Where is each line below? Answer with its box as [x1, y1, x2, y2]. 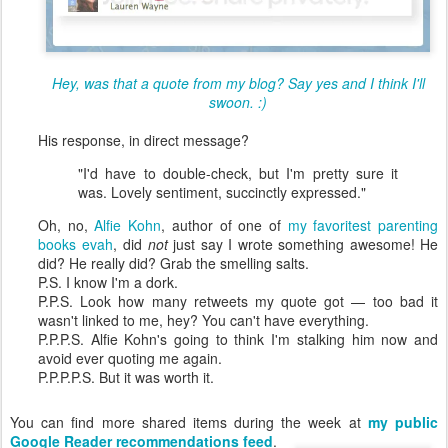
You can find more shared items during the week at [10, 411, 368, 432]
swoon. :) [209, 91, 267, 112]
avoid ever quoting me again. [38, 347, 222, 368]
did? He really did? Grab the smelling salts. [38, 252, 309, 273]
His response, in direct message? [38, 129, 249, 150]
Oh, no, [38, 214, 95, 235]
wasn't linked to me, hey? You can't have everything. [38, 309, 369, 330]
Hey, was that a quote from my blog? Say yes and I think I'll [51, 72, 425, 93]
